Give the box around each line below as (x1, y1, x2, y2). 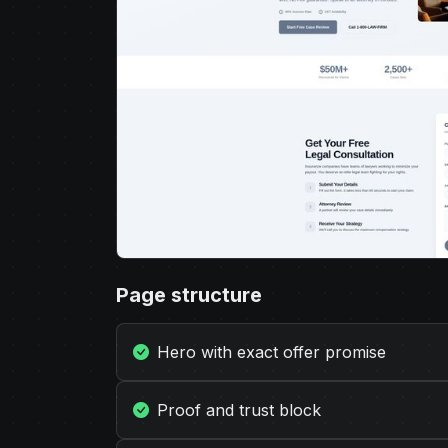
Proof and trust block (157, 400, 321, 420)
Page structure (116, 283, 262, 307)
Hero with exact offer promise (157, 342, 386, 362)
